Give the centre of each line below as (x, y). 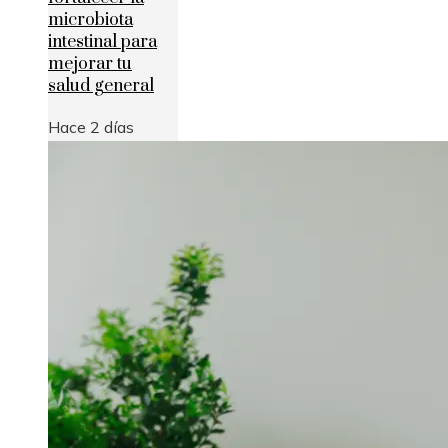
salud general (101, 86)
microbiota (90, 20)
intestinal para (102, 42)
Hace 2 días (91, 127)
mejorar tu (90, 64)
